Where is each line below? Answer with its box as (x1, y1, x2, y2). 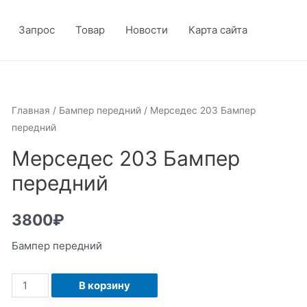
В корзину (79, 278, 131, 292)
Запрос (19, 23, 55, 36)
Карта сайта (188, 23, 247, 36)
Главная (11, 105, 50, 116)
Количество (10, 275, 71, 288)
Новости (125, 23, 168, 36)
